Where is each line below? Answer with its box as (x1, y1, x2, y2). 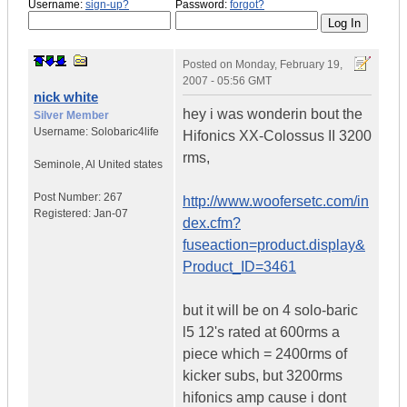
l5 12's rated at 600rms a (183, 324, 340, 341)
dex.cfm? (183, 215, 241, 232)
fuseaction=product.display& (183, 237, 365, 253)
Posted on (183, 58, 235, 72)
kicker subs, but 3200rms (183, 368, 342, 384)
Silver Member (34, 109, 109, 123)
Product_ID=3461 (183, 259, 296, 275)
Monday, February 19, (235, 58, 342, 72)
